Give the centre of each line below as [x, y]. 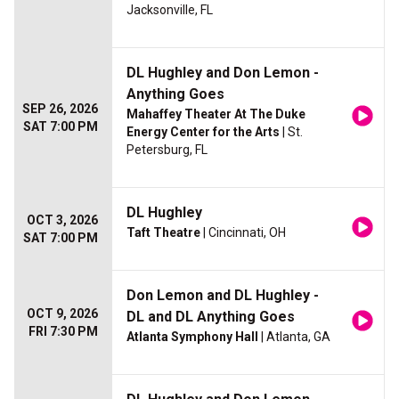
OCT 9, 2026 [62, 314]
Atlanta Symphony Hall [192, 337]
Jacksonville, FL [170, 10]
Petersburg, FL [167, 150]
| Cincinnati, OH [243, 233]
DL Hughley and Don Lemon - [223, 73]
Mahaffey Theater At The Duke [216, 114]
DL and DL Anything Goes [211, 317]
